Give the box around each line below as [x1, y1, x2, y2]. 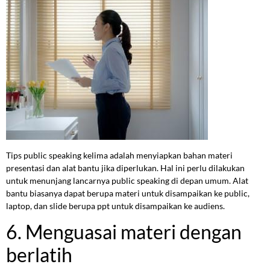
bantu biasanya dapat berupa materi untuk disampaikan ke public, [6, 187, 250, 198]
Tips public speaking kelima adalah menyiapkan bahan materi [6, 149, 233, 160]
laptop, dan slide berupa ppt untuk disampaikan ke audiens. [6, 200, 225, 211]
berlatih [6, 242, 72, 266]
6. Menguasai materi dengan [6, 219, 242, 243]
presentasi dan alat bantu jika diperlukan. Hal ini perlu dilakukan [6, 162, 245, 173]
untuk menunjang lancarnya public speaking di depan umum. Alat [6, 175, 248, 186]
